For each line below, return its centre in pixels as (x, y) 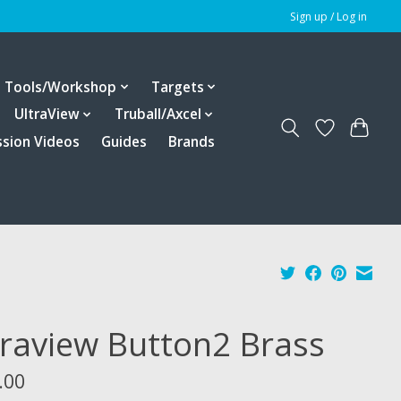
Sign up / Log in (329, 16)
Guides (124, 142)
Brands (192, 142)
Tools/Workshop (61, 87)
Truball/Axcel (158, 115)
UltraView (47, 115)
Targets (177, 87)
